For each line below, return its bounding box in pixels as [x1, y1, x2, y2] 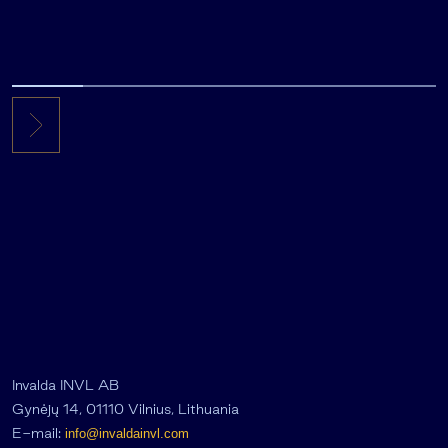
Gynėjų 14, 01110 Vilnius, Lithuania [12, 401, 239, 418]
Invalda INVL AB [12, 377, 119, 394]
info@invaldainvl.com [65, 426, 189, 442]
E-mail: [12, 425, 65, 442]
